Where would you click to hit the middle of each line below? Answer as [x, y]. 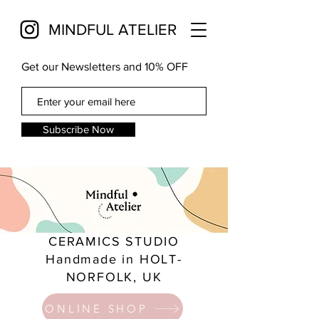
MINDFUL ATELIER [113, 30]
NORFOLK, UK [114, 277]
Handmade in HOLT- [114, 259]
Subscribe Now [78, 129]
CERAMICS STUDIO [114, 241]
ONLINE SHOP [96, 308]
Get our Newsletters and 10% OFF [105, 67]
